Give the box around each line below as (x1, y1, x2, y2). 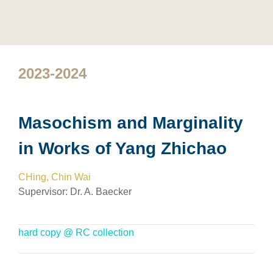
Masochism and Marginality (18, 113, 243, 132)
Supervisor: (18, 186, 70, 197)
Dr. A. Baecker (70, 186, 132, 197)
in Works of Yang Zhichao (18, 139, 227, 158)
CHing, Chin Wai (18, 172, 91, 182)
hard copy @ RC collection (18, 227, 134, 238)
